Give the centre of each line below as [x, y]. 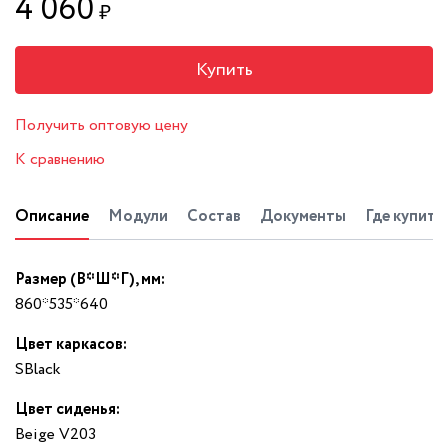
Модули [138, 217]
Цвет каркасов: [71, 345]
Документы [303, 217]
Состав [214, 217]
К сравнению [60, 160]
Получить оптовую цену [101, 126]
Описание [52, 217]
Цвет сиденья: [67, 410]
